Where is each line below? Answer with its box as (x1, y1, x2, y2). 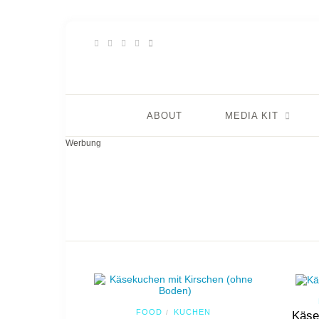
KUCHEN (174, 308, 211, 316)
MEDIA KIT (224, 110, 278, 121)
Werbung (66, 138, 101, 147)
